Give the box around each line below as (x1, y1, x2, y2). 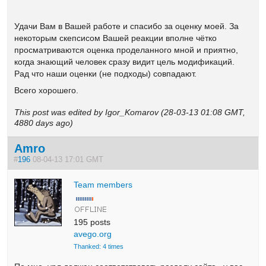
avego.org (74, 229, 112, 239)
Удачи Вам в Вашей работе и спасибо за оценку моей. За (14, 21, 239, 31)
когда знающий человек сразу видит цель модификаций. (14, 56, 235, 66)
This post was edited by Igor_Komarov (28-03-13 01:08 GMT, (14, 107, 246, 117)
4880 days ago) (14, 118, 74, 128)
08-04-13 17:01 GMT (30, 156, 109, 164)
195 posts (74, 217, 111, 227)
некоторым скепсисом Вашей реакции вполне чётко (14, 33, 217, 43)
